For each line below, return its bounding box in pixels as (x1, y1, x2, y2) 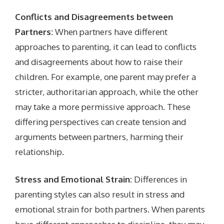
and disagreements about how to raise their (15, 56, 183, 67)
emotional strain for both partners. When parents (15, 204, 205, 215)
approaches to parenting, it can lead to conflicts (15, 41, 197, 52)
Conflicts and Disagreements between (15, 11, 173, 22)
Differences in (132, 174, 187, 185)
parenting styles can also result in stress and (15, 189, 185, 200)
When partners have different (53, 26, 168, 37)
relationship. (15, 146, 64, 157)
